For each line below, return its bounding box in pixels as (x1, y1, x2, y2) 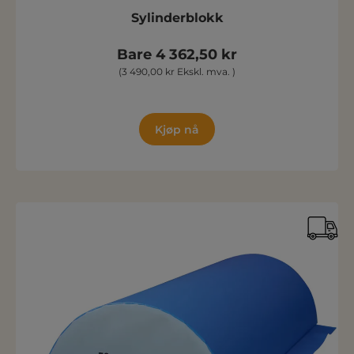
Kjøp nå (155, 122, 199, 137)
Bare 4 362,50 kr (117, 46, 237, 63)
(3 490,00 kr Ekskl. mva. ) (119, 66, 235, 77)
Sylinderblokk (130, 10, 224, 25)
